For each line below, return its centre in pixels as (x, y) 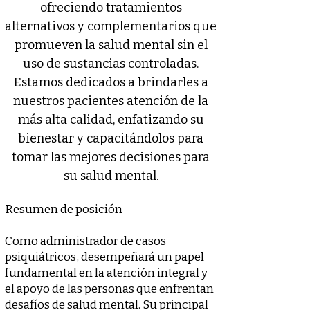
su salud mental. (111, 176)
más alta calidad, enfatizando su (111, 120)
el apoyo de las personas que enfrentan (109, 289)
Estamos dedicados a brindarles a (111, 82)
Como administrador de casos (85, 241)
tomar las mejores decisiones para (111, 157)
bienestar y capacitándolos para (111, 138)
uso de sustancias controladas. (111, 64)
